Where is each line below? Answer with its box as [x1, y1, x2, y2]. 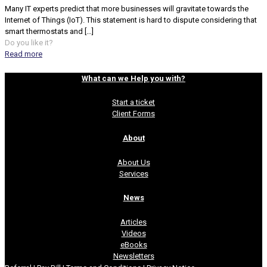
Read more [5, 49, 42, 58]
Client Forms [112, 109, 155, 119]
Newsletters [113, 252, 154, 261]
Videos [121, 229, 146, 238]
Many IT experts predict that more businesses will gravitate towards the [5, 4, 249, 13]
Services [119, 169, 148, 178]
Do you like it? [5, 38, 53, 47]
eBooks [120, 240, 147, 250]
